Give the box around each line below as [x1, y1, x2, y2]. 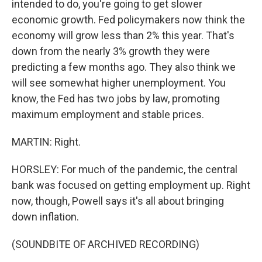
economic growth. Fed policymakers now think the [12, 13, 245, 26]
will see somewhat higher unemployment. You [12, 77, 226, 89]
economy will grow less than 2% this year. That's [12, 29, 235, 42]
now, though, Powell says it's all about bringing [12, 195, 224, 207]
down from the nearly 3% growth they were [12, 45, 210, 57]
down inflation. [12, 211, 79, 223]
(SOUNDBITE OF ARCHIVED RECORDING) [12, 238, 199, 250]
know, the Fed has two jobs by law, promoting [12, 92, 220, 105]
